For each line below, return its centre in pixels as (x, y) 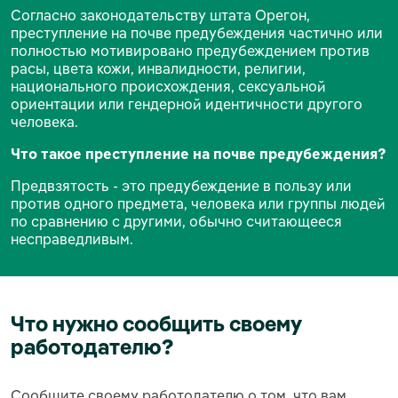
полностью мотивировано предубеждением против (190, 50)
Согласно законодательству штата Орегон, (160, 15)
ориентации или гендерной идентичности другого (187, 103)
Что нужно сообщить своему (156, 323)
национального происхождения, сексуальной (168, 86)
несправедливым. (72, 239)
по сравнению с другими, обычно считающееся (176, 221)
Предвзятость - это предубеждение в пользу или (181, 185)
